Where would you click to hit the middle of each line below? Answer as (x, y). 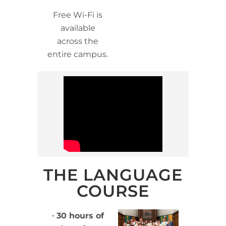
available (78, 28)
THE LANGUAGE (113, 175)
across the (78, 41)
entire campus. (78, 54)
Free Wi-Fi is (78, 15)
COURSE (113, 191)
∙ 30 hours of (78, 216)
